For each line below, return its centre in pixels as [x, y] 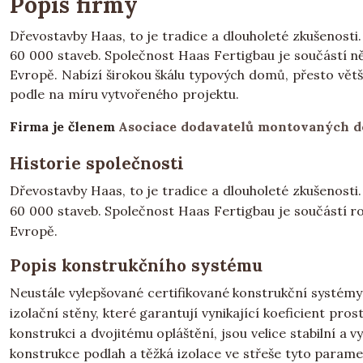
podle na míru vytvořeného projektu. [125, 94]
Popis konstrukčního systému [136, 265]
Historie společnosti [97, 163]
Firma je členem [64, 126]
